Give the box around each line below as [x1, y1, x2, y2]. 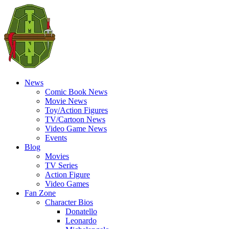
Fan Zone [25, 189, 56, 197]
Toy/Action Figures [45, 106, 108, 114]
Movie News [45, 97, 87, 105]
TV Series [45, 161, 78, 170]
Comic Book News [45, 87, 107, 96]
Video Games [45, 179, 89, 188]
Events [45, 133, 67, 142]
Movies [45, 152, 69, 161]
